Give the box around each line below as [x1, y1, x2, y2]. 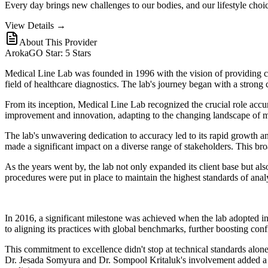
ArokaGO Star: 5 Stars [5, 47, 91, 58]
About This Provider [19, 36, 97, 47]
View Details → [5, 20, 66, 31]
